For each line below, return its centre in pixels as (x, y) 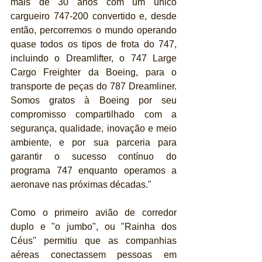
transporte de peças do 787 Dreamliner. (94, 87)
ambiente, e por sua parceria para (94, 143)
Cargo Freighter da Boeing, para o (94, 73)
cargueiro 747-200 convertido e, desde (94, 16)
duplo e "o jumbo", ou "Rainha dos (94, 227)
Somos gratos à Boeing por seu (94, 101)
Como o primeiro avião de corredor (94, 213)
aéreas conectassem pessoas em (94, 255)
